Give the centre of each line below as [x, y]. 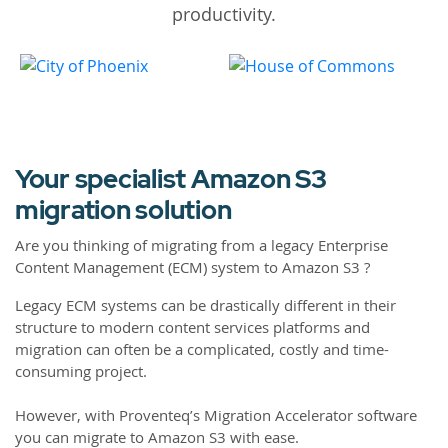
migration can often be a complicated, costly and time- [202, 349]
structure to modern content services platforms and [192, 327]
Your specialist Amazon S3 [171, 179]
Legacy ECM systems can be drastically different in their [205, 305]
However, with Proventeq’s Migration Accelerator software [216, 415]
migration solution [123, 210]
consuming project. [81, 371]
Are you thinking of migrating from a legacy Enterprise [201, 245]
